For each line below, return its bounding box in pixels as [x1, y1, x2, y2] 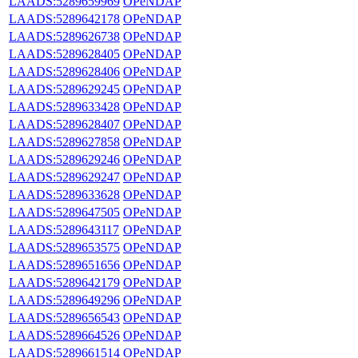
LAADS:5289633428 [9, 99, 120, 113]
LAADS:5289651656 [9, 257, 120, 272]
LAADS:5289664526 [9, 328, 120, 342]
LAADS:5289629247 [9, 169, 120, 184]
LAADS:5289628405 [9, 46, 120, 61]
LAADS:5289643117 [9, 222, 119, 237]
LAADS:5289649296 [9, 292, 120, 307]
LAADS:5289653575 [9, 240, 120, 254]
